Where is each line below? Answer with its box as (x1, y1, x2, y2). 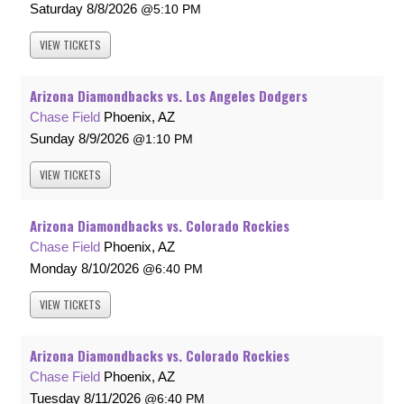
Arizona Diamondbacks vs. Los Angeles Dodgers (30, 86, 308, 106)
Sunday (30, 131, 75, 147)
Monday (30, 261, 78, 277)
